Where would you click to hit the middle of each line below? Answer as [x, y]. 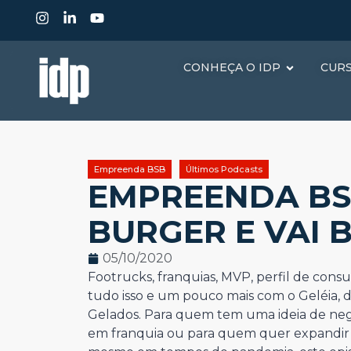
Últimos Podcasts [224, 169]
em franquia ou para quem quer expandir [219, 333]
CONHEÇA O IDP [232, 67]
